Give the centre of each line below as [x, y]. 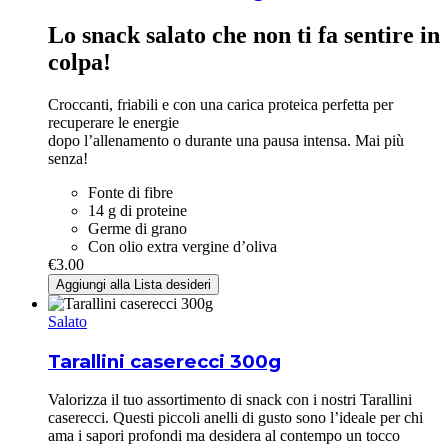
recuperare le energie [113, 123]
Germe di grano [137, 229]
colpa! [79, 62]
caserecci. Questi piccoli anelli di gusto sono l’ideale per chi [235, 418]
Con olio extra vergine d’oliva [182, 247]
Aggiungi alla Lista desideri [133, 285]
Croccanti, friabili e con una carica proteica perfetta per [220, 105]
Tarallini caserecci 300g [164, 361]
